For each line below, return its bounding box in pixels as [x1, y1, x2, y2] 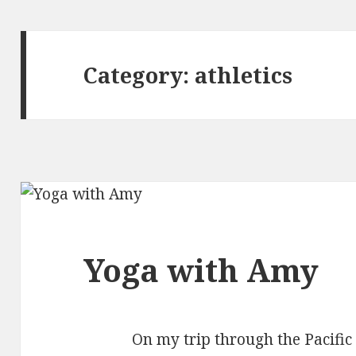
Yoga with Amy [83, 249, 319, 292]
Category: [83, 60, 195, 90]
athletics [195, 60, 293, 90]
